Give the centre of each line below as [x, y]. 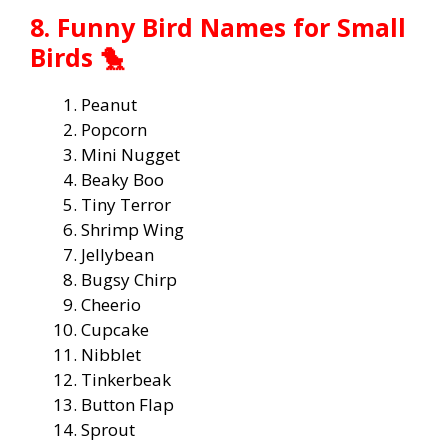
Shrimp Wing [132, 229]
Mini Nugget [130, 154]
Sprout [108, 429]
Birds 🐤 [77, 56]
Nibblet [111, 354]
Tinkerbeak [126, 379]
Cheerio [111, 304]
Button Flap [127, 404]
